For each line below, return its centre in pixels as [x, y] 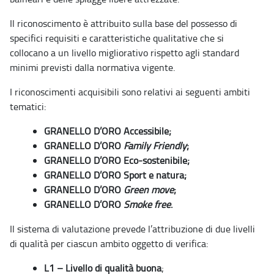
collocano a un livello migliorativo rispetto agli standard [124, 53]
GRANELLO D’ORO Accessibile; [108, 131]
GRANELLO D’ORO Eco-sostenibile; [117, 161]
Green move [149, 190]
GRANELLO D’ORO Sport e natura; [115, 175]
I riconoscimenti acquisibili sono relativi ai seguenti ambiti [130, 92]
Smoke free [147, 205]
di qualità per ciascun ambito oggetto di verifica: [109, 244]
